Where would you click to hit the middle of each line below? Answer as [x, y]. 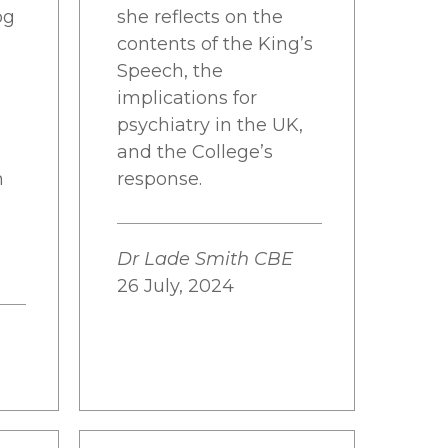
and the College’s [195, 152]
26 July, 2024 [175, 286]
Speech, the [170, 71]
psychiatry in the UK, [210, 125]
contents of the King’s [215, 44]
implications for [187, 98]
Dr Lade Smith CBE [205, 259]
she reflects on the [200, 17]
